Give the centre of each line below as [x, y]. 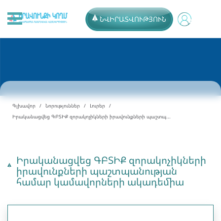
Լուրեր [97, 105]
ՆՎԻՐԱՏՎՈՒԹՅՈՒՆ [133, 19]
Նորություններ [63, 105]
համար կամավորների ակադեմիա [100, 182]
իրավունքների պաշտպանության [96, 171]
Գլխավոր [24, 105]
